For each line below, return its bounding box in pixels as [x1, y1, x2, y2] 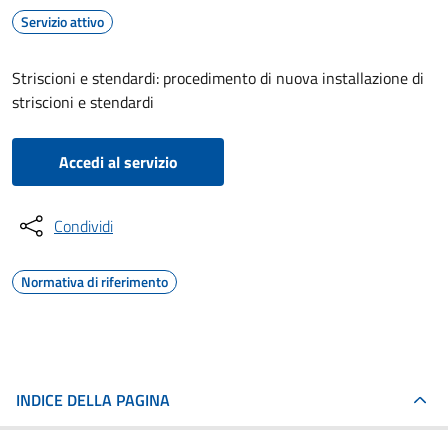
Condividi [54, 214, 113, 238]
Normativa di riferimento [21, 271, 168, 292]
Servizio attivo [21, 11, 104, 32]
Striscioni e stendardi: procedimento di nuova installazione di [12, 66, 424, 90]
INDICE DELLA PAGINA [16, 388, 170, 412]
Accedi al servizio [58, 150, 178, 174]
